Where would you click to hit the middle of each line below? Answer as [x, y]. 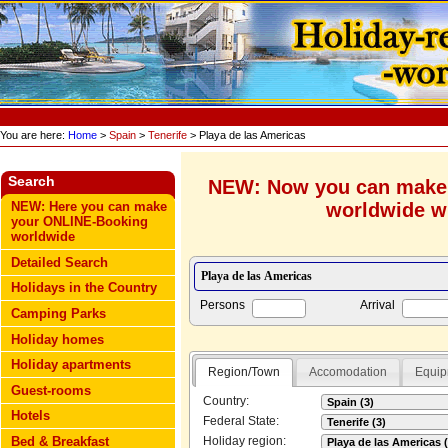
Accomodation [347, 372]
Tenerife [167, 134]
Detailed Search [60, 262]
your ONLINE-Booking [80, 222]
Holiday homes [58, 339]
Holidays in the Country [84, 288]
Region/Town [244, 372]
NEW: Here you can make [89, 207]
